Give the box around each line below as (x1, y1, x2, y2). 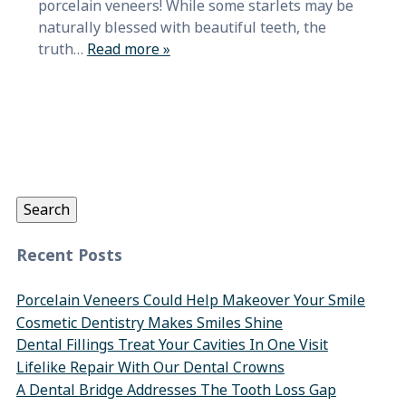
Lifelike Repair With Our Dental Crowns (15, 356, 285, 378)
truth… (37, 39, 87, 60)
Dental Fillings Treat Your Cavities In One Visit (15, 333, 328, 355)
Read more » (86, 39, 170, 60)
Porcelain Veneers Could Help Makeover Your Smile (15, 289, 365, 311)
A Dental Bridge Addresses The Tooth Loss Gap (15, 379, 336, 401)
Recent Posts (15, 244, 122, 268)
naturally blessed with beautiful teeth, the (37, 17, 326, 38)
